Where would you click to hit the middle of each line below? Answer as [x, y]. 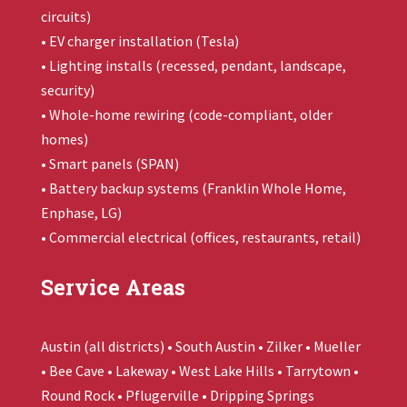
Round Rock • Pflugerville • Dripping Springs [177, 396]
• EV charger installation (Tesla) [139, 41]
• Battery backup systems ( [124, 189]
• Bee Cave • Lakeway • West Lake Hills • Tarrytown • [199, 371]
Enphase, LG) [81, 213]
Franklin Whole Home [274, 189]
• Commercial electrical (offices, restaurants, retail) [200, 238]
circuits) [65, 17]
